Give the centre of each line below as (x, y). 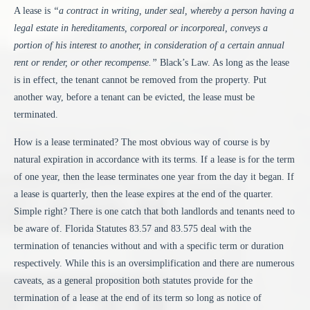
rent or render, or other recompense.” (85, 63)
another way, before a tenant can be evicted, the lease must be (134, 98)
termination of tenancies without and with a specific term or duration (149, 246)
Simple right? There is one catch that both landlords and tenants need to (154, 211)
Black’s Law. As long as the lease (223, 63)
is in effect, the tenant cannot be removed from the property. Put (140, 80)
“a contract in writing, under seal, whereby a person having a (174, 11)
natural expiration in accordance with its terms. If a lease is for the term (154, 159)
